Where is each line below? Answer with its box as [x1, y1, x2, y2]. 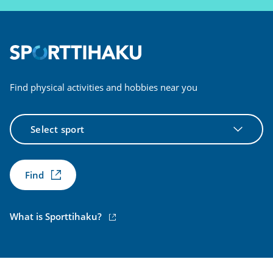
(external [104, 209, 144, 222]
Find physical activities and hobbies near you [10, 80, 197, 93]
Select [9, 113, 34, 126]
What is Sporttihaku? [10, 210, 104, 222]
